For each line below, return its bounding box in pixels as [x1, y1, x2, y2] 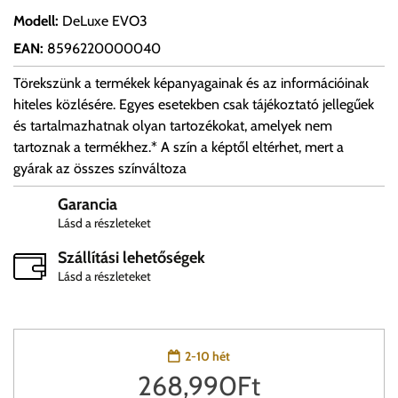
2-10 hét [185, 348, 230, 364]
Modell [13, 12, 55, 29]
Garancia [58, 195, 117, 214]
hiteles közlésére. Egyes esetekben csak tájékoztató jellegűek [13, 96, 374, 113]
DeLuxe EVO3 [62, 12, 147, 29]
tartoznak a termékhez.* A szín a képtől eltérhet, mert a [13, 139, 344, 155]
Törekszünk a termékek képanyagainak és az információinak [13, 75, 369, 92]
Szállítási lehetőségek [58, 248, 205, 267]
